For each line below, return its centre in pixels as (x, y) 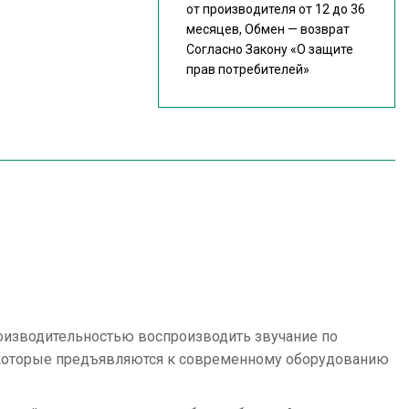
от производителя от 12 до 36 (275, 9)
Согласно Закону (238, 49)
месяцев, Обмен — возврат (267, 29)
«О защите (321, 49)
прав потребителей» (247, 69)
